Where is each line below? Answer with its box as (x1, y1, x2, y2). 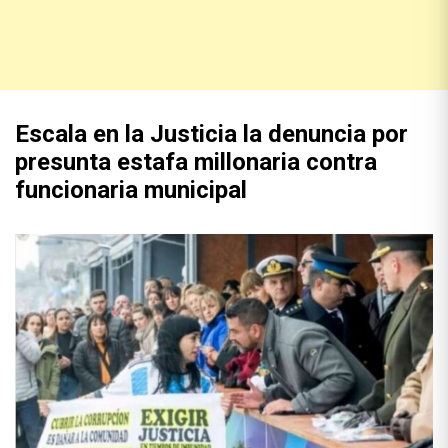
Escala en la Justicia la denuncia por (15, 120, 408, 148)
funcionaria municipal (15, 176, 247, 204)
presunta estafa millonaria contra (15, 148, 377, 176)
